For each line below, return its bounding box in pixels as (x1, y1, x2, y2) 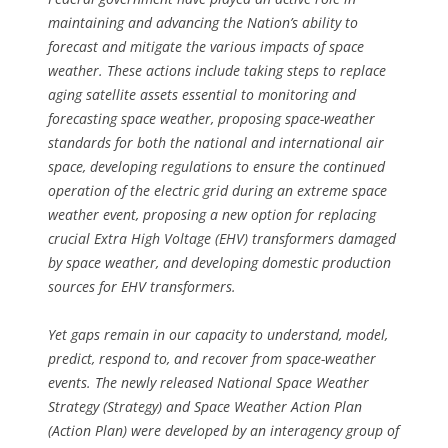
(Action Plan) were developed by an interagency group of (48, 421, 399, 441)
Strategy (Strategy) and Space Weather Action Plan (48, 397, 362, 417)
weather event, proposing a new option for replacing (48, 205, 376, 225)
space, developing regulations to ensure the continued (48, 157, 385, 177)
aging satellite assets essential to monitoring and (48, 85, 356, 105)
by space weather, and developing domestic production (48, 253, 391, 273)
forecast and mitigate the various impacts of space (48, 37, 364, 57)
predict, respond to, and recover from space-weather (48, 349, 376, 369)
